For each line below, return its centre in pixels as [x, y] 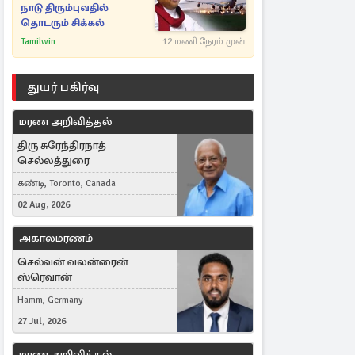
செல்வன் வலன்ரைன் [73, 262]
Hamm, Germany [50, 300]
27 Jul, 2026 [42, 321]
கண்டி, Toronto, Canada [67, 183]
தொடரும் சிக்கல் [63, 23]
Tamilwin [38, 42]
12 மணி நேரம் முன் [204, 42]
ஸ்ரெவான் [45, 277]
